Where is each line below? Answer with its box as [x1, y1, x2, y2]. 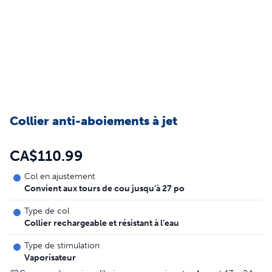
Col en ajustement [24, 171, 95, 182]
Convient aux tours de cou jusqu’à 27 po [24, 183, 185, 194]
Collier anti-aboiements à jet [10, 114, 177, 128]
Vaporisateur [24, 253, 76, 263]
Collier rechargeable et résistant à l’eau [24, 218, 179, 228]
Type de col [24, 206, 69, 216]
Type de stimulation [24, 240, 100, 251]
